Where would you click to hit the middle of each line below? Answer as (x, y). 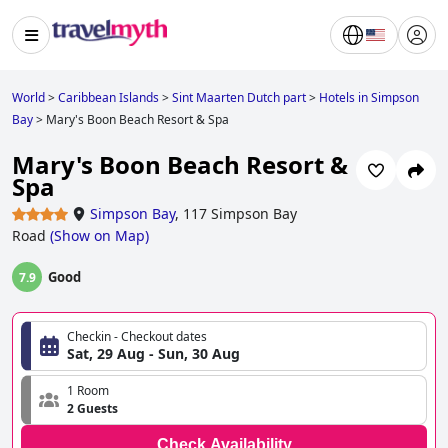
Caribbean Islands (108, 97)
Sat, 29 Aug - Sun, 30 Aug (153, 354)
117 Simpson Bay (240, 214)
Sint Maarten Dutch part (239, 97)
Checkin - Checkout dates (137, 337)
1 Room (88, 391)
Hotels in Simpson (369, 97)
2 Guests (92, 409)
